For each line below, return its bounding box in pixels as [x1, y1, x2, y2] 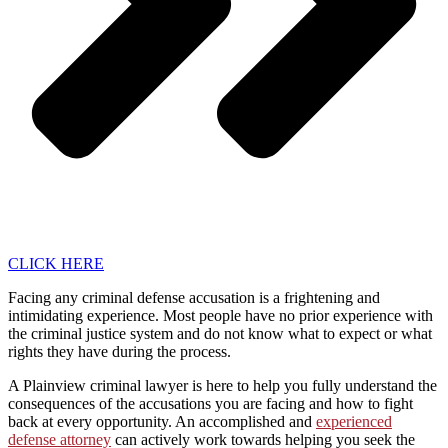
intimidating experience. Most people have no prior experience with [8, 306, 433, 324]
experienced [316, 412, 392, 430]
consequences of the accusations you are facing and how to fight [8, 394, 413, 412]
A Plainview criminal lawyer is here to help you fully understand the [8, 376, 437, 394]
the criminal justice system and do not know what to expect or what [8, 324, 432, 342]
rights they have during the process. [8, 342, 231, 360]
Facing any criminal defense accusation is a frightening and [8, 288, 380, 306]
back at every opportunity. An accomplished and [8, 412, 316, 430]
